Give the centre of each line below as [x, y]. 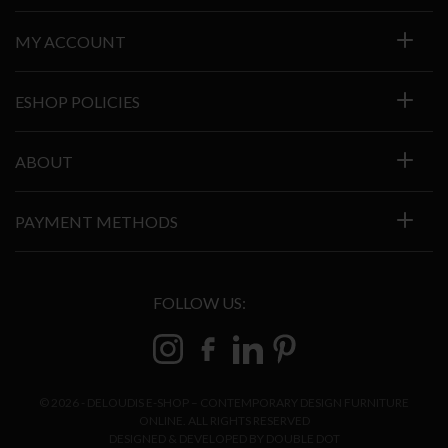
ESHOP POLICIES [77, 101]
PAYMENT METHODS [96, 221]
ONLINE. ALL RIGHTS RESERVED [224, 420]
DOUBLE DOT [302, 438]
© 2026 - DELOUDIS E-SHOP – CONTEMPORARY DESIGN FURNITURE [224, 402]
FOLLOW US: [199, 302]
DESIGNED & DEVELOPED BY [187, 438]
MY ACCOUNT [70, 41]
